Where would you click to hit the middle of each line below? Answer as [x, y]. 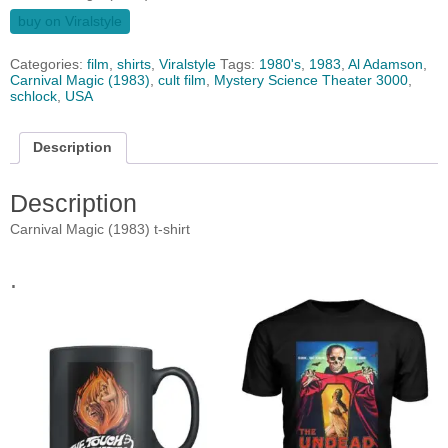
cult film [182, 81]
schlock [33, 97]
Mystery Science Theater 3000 [311, 81]
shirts [134, 65]
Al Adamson [385, 65]
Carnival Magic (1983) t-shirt [100, 230]
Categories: [48, 65]
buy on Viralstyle [70, 22]
